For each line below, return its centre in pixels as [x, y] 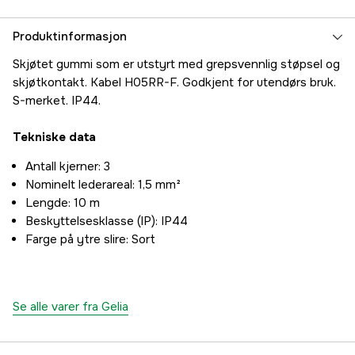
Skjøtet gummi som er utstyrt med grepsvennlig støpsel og [176, 65]
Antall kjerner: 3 [68, 167]
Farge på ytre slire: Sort [90, 240]
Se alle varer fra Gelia [71, 307]
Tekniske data [54, 137]
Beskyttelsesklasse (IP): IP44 [107, 221]
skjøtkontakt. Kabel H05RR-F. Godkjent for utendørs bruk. [174, 83]
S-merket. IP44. [57, 101]
